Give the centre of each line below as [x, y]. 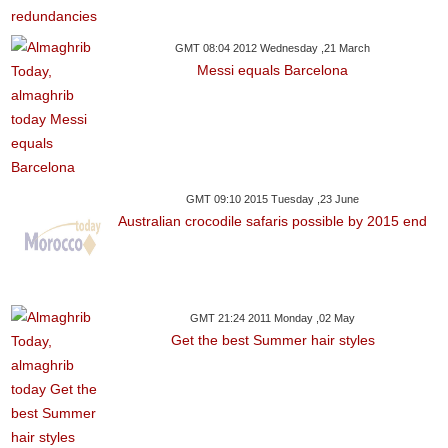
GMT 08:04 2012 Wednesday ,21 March [273, 48]
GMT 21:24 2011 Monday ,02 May [273, 318]
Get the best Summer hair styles [272, 340]
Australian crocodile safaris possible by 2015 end [273, 221]
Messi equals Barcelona [273, 70]
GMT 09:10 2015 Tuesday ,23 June [273, 199]
